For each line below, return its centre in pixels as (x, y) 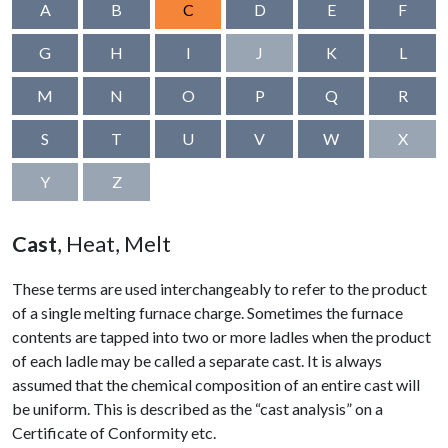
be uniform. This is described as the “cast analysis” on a (197, 409)
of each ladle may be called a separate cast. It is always (197, 361)
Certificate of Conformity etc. (114, 433)
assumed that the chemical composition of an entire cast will (216, 385)
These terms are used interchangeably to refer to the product (219, 289)
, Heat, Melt (114, 244)
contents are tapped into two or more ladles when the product (221, 337)
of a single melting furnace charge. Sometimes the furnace (207, 313)
